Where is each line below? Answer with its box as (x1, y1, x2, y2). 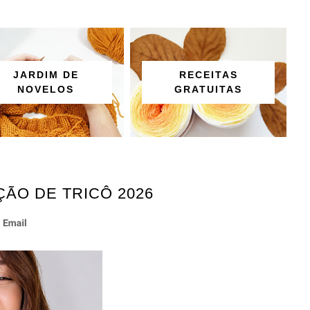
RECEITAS (179, 69, 238, 80)
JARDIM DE (12, 69, 79, 80)
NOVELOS (17, 84, 74, 95)
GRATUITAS (174, 84, 243, 95)
